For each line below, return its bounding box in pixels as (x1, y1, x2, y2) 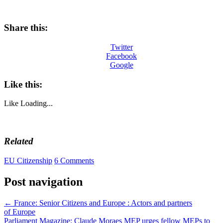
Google (110, 60, 133, 69)
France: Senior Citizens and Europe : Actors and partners (12, 198, 192, 207)
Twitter (110, 42, 133, 51)
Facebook (106, 51, 137, 60)
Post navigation (4, 175, 83, 188)
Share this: (4, 22, 48, 33)
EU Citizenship (4, 156, 52, 165)
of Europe (4, 207, 35, 216)
